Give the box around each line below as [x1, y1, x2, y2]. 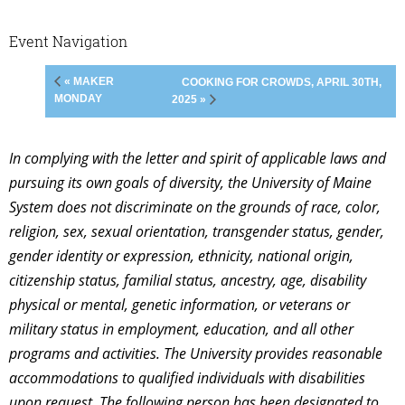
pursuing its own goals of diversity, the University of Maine [9, 172, 372, 193]
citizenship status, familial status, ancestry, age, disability [9, 269, 366, 290]
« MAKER [64, 74, 114, 88]
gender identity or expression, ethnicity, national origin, [9, 245, 353, 266]
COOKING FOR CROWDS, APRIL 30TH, [181, 75, 381, 89]
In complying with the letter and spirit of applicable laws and [9, 147, 386, 168]
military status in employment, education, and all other [9, 318, 353, 339]
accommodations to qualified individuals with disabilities [9, 367, 365, 388]
